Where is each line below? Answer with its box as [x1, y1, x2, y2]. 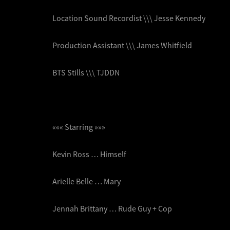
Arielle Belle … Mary [52, 176, 121, 186]
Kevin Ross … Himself [52, 148, 126, 159]
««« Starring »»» [52, 121, 105, 132]
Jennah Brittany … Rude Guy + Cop [52, 203, 172, 214]
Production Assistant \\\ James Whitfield [52, 40, 192, 50]
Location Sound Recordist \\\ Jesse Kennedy [52, 12, 205, 23]
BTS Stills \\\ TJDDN [52, 67, 120, 78]
